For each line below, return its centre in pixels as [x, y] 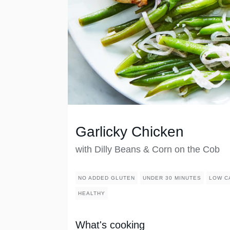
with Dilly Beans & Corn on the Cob [148, 150]
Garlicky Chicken [130, 132]
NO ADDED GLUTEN [107, 178]
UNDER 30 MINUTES [172, 178]
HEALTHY [92, 194]
